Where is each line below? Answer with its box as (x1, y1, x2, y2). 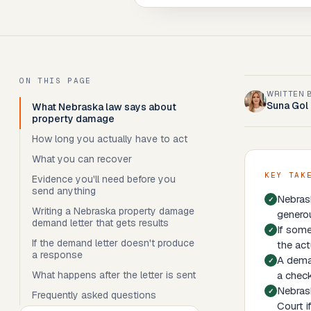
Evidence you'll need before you (32, 173, 176, 185)
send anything (32, 185, 96, 197)
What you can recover (32, 153, 132, 165)
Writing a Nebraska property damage (32, 205, 194, 217)
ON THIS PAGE (19, 76, 92, 85)
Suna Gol (267, 99, 308, 112)
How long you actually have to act (32, 133, 187, 145)
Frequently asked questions (32, 289, 156, 301)
